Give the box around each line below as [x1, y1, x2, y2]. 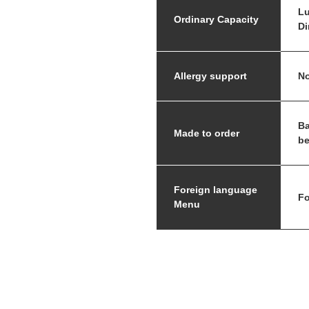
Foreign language [174, 184, 257, 195]
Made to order [174, 127, 239, 139]
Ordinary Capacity [174, 13, 259, 25]
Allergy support [174, 70, 247, 81]
